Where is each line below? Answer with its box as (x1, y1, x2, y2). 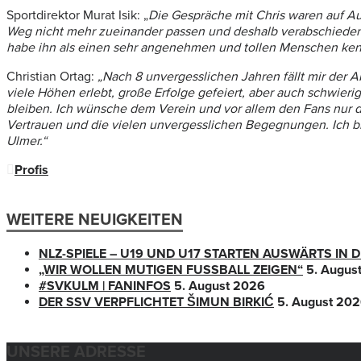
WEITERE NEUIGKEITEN (6, 210, 183, 230)
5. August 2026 (174, 277, 265, 294)
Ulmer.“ (6, 132, 47, 149)
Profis (15, 161, 48, 178)
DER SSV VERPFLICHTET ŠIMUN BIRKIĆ (39, 293, 274, 310)
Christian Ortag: (6, 68, 98, 85)
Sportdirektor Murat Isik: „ (6, 6, 148, 23)
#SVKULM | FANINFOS (39, 277, 171, 294)
